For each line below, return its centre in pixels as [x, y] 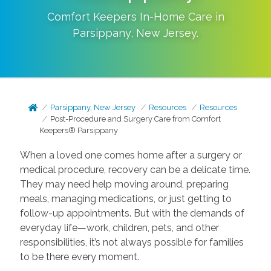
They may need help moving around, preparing [124, 184]
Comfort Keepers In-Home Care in [135, 17]
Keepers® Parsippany [79, 130]
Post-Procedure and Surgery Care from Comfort [136, 119]
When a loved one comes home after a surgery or [131, 155]
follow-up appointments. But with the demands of [132, 213]
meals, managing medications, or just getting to [126, 199]
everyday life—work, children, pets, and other [119, 228]
